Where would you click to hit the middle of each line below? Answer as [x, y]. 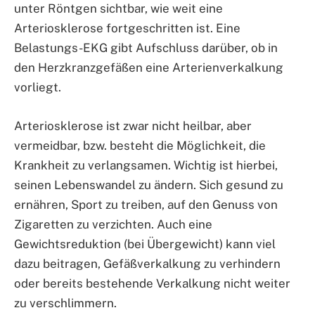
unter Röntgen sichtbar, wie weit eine [118, 9]
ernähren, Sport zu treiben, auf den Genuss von [146, 204]
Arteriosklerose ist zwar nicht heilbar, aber [133, 126]
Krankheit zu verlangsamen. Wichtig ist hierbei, [146, 165]
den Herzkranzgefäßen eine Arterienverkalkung [149, 68]
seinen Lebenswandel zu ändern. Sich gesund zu [149, 185]
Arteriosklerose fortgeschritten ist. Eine [127, 28]
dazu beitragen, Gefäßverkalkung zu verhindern [147, 263]
